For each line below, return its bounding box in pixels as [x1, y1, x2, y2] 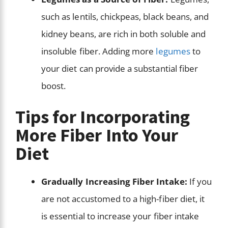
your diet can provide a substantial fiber [41, 63, 198, 75]
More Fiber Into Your [15, 123, 178, 147]
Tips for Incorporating [15, 105, 190, 128]
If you [187, 175, 212, 187]
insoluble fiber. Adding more [41, 45, 156, 58]
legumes [156, 45, 190, 58]
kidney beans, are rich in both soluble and [41, 28, 206, 40]
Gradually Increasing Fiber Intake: [41, 175, 187, 187]
